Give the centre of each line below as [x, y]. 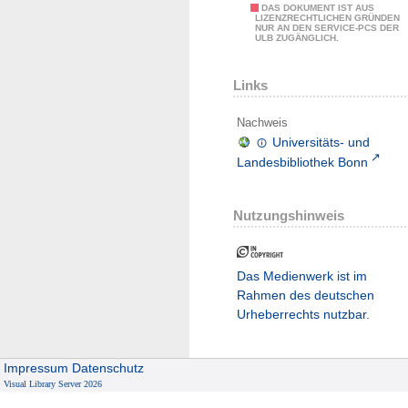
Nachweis [262, 123]
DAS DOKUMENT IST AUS [318, 8]
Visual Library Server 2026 [53, 384]
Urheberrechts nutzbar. [303, 314]
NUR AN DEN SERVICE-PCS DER [327, 28]
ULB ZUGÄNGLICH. [297, 38]
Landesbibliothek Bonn [302, 162]
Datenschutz [108, 368]
